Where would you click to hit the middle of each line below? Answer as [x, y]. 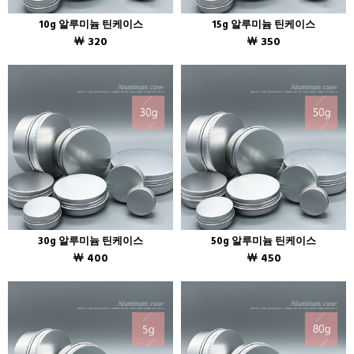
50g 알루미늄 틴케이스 [264, 241]
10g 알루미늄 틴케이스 [90, 25]
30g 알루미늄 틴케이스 [90, 241]
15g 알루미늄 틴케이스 [264, 25]
